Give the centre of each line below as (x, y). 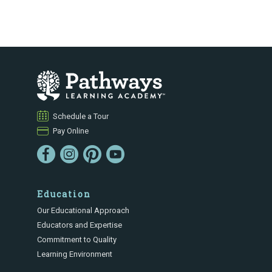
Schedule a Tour (81, 117)
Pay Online (71, 131)
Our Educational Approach (83, 211)
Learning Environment (75, 254)
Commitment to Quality (77, 240)
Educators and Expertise (80, 225)
